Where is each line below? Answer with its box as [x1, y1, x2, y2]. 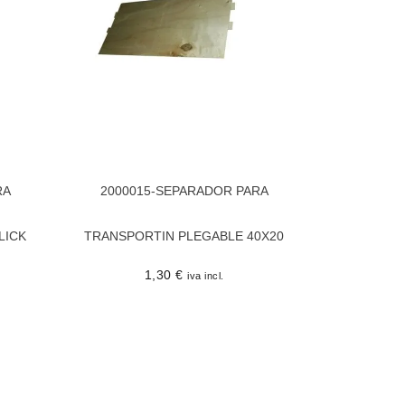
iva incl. [187, 269, 224, 281]
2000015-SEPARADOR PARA [99, 183, 268, 198]
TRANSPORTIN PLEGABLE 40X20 [84, 228, 284, 243]
